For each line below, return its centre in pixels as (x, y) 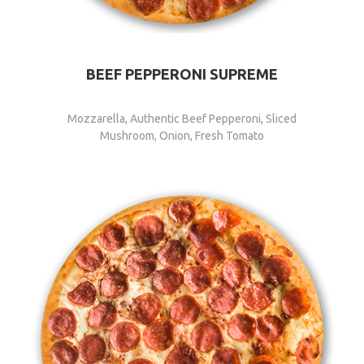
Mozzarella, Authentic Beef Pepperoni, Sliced (182, 118)
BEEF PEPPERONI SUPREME (182, 74)
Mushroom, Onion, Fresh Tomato (182, 135)
